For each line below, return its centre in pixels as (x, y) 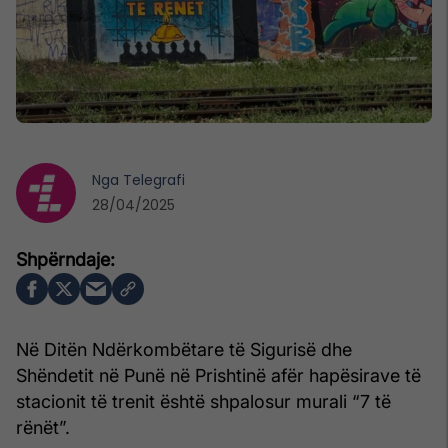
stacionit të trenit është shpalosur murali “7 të (203, 401)
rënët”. (43, 427)
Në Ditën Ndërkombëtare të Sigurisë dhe (184, 349)
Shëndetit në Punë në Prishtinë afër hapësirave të (218, 375)
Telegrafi (154, 179)
